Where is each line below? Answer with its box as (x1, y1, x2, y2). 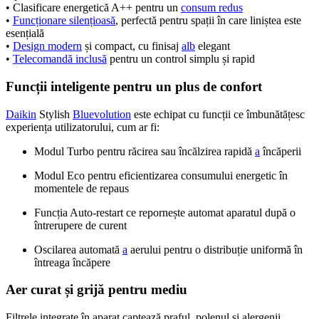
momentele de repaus (34, 182, 129, 194)
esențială (6, 27, 44, 40)
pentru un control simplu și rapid (107, 53, 255, 66)
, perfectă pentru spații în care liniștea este (115, 14, 301, 27)
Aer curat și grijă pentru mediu (6, 282, 187, 298)
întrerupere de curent (34, 219, 127, 231)
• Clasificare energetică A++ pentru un (6, 1, 181, 14)
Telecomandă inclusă (13, 53, 107, 66)
